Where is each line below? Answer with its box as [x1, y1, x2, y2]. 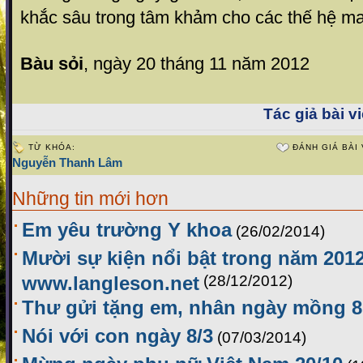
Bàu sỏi [20, 53, 83, 74]
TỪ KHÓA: [28, 143, 75, 152]
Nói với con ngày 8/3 [22, 325, 213, 348]
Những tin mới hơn [12, 188, 169, 209]
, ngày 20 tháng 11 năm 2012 [83, 53, 310, 74]
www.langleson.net [22, 272, 199, 290]
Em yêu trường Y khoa [22, 219, 232, 241]
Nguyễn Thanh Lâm [12, 156, 122, 169]
